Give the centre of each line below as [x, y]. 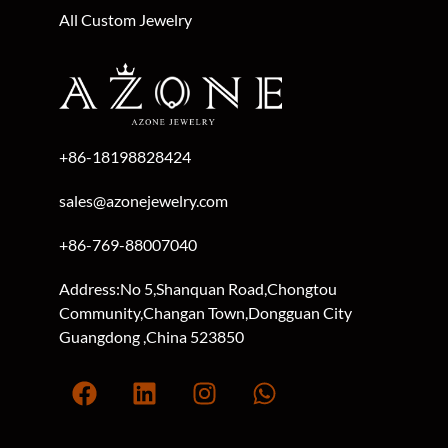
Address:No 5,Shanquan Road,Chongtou [198, 295]
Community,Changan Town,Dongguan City [206, 319]
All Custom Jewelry [126, 27]
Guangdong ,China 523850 [152, 343]
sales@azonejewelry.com [144, 207]
